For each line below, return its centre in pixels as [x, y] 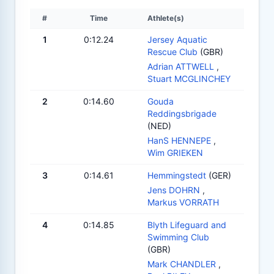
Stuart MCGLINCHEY [189, 78]
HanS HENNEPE [179, 140]
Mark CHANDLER [182, 264]
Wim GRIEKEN [175, 152]
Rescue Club [172, 51]
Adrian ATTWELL [181, 66]
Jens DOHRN [174, 190]
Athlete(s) [166, 18]
